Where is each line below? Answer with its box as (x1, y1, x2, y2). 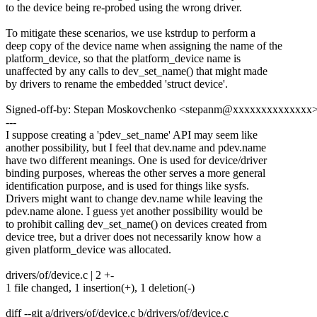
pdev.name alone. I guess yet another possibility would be (6, 205, 263, 218)
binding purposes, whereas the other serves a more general (6, 167, 265, 180)
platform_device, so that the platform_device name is (6, 52, 241, 65)
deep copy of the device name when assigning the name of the (6, 40, 282, 52)
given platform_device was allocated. (6, 243, 171, 256)
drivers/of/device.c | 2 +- (6, 269, 114, 282)
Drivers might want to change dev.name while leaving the (6, 192, 263, 205)
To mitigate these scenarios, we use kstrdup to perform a (6, 27, 255, 40)
